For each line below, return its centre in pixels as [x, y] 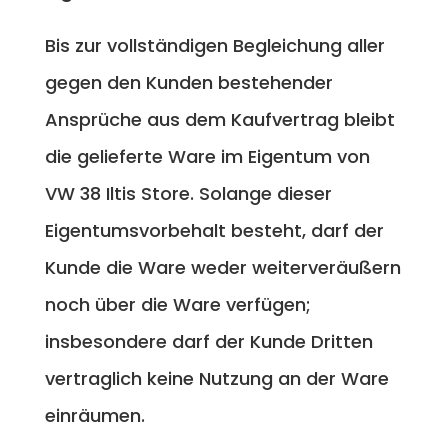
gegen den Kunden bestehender [188, 82]
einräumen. [94, 415]
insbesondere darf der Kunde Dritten [208, 341]
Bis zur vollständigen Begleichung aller [214, 45]
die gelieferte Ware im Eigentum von [207, 156]
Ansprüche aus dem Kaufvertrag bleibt [219, 119]
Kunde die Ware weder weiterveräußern [222, 267]
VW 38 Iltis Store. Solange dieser [188, 193]
